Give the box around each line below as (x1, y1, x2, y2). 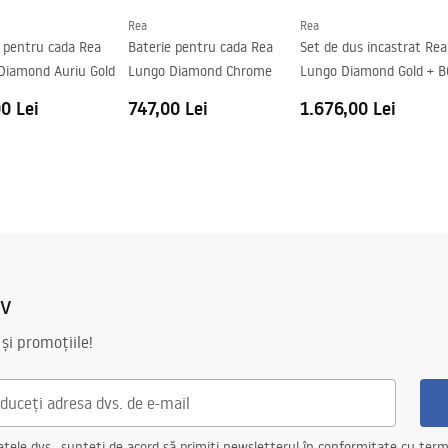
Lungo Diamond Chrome (128, 62, 272, 80)
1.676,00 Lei (300, 96, 396, 121)
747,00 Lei (128, 96, 208, 121)
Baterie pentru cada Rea (128, 38, 273, 56)
